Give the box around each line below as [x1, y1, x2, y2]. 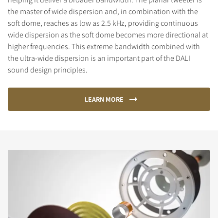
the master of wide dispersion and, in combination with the [8, 6, 198, 17]
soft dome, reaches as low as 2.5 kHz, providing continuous [8, 18, 198, 28]
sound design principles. [8, 64, 88, 75]
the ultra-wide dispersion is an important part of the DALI [8, 53, 190, 63]
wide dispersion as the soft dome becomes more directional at [8, 29, 208, 40]
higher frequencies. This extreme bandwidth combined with [8, 41, 200, 52]
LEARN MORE [84, 94, 124, 104]
